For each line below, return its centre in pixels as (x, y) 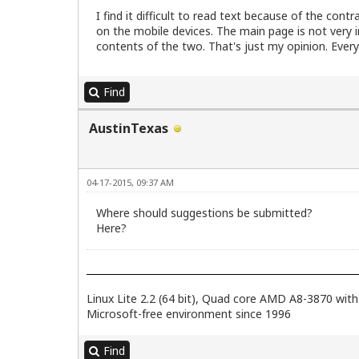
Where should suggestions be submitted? (204, 213)
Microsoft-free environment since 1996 (189, 314)
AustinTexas (129, 129)
